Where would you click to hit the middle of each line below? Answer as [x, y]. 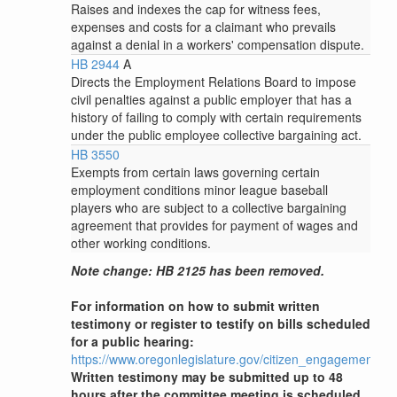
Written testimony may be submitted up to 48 [207, 377]
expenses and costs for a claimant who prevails [203, 26]
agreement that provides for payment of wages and [214, 226]
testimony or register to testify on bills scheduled [221, 324]
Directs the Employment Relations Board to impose [214, 81]
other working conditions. [141, 243]
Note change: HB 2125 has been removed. [198, 271]
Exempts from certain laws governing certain [195, 172]
